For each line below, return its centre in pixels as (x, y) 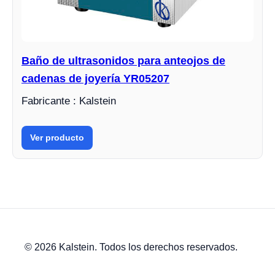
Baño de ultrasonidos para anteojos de (123, 61)
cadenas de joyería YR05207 (95, 79)
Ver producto (57, 137)
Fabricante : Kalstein (69, 101)
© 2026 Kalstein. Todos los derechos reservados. (131, 247)
